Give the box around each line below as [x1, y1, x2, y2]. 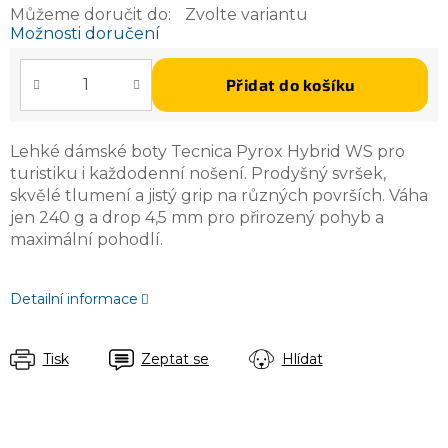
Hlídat [281, 349, 323, 368]
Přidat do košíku [225, 74, 355, 94]
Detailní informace [10, 289, 138, 308]
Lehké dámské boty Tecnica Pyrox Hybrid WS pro [10, 141, 405, 161]
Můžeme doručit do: [10, 4, 171, 24]
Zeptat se [141, 349, 209, 368]
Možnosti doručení [10, 23, 160, 43]
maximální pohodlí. [10, 229, 163, 249]
